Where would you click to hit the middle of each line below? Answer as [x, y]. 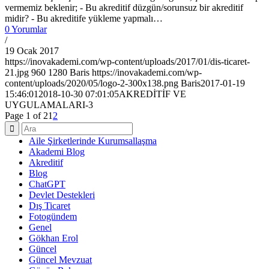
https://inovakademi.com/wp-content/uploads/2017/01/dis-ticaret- [127, 62]
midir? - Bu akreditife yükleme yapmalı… [84, 19]
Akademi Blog [57, 152]
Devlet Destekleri [62, 195]
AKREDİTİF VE [153, 94]
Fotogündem [53, 217]
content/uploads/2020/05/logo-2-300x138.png [92, 83]
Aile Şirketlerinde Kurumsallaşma [93, 141]
